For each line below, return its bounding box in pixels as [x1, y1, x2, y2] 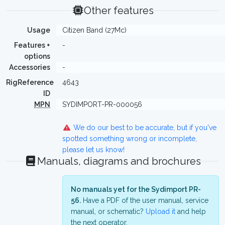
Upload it [146, 207, 175, 215]
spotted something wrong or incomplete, [62, 135, 197, 143]
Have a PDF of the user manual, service [81, 196, 208, 204]
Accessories [9, 63, 50, 71]
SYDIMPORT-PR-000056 [62, 100, 142, 108]
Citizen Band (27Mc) [62, 26, 127, 34]
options [24, 52, 50, 60]
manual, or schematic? [71, 207, 146, 215]
